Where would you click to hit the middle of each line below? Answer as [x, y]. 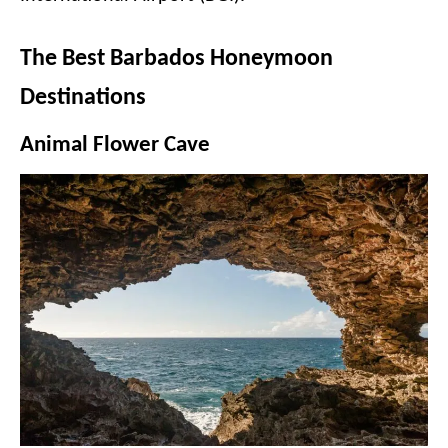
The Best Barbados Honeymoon [176, 59]
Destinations [83, 98]
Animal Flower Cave [115, 145]
